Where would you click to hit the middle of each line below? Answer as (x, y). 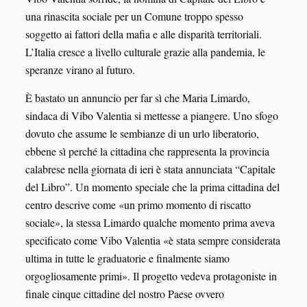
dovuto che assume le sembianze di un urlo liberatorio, (142, 134)
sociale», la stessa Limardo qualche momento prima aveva (150, 223)
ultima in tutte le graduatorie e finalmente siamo (127, 258)
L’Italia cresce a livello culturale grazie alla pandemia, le (145, 52)
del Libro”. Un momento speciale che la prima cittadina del (152, 187)
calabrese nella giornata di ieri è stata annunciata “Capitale (150, 169)
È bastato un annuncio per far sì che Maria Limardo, (137, 98)
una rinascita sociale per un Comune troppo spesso (134, 16)
